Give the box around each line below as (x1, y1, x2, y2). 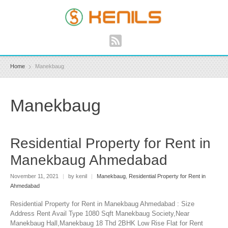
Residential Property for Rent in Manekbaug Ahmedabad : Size (10, 200, 194, 208)
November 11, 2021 (10, 173, 60, 179)
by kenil (67, 173, 89, 179)
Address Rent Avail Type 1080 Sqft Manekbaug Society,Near (10, 210, 189, 218)
